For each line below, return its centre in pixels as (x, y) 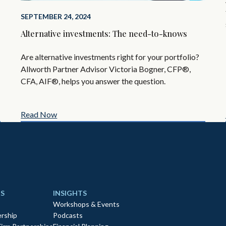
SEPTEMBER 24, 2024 (56, 16)
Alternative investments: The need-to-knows (104, 33)
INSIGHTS (70, 193)
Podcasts (68, 215)
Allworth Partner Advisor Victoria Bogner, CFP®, (106, 69)
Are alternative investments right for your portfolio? (110, 56)
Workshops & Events (86, 204)
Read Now (39, 114)
